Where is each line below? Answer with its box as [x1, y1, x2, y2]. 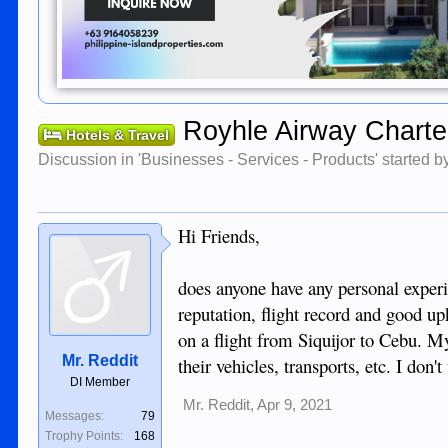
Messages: [45, 409, 105, 423]
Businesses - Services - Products [141, 151, 376, 168]
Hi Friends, [178, 223, 261, 248]
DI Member [70, 375, 131, 389]
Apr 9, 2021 [257, 397, 333, 413]
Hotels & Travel [66, 127, 170, 143]
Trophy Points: [45, 429, 124, 443]
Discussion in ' [38, 151, 142, 168]
